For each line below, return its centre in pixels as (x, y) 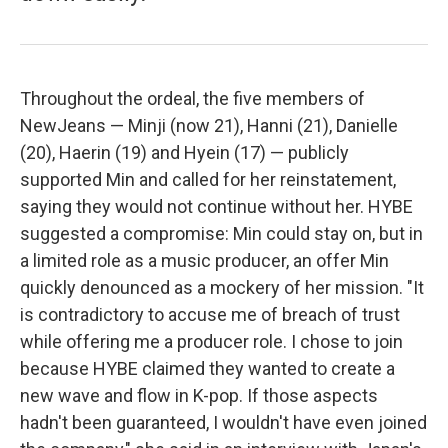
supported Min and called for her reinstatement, (208, 179)
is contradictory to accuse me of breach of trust (210, 314)
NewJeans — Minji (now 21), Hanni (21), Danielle (209, 125)
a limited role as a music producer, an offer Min (204, 260)
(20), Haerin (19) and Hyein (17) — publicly (184, 152)
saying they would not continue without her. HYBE (216, 206)
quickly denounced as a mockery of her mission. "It (222, 287)
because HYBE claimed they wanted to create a (207, 368)
